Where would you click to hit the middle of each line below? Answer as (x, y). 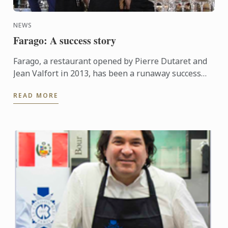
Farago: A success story (65, 40)
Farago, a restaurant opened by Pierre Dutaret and (110, 61)
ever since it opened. (53, 85)
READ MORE (36, 95)
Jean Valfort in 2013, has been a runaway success (107, 73)
